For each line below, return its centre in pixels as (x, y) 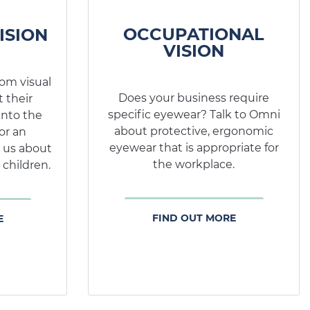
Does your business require (194, 98)
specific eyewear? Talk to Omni (194, 114)
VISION (194, 51)
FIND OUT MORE (194, 218)
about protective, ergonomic (194, 131)
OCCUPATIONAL (194, 34)
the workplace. (194, 164)
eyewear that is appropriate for (194, 147)
